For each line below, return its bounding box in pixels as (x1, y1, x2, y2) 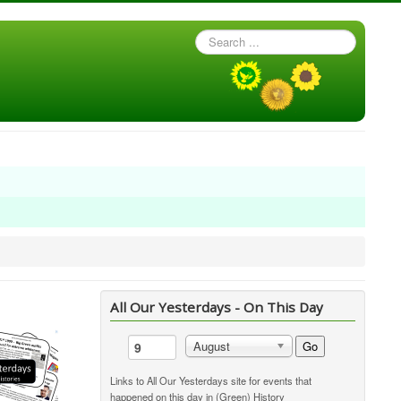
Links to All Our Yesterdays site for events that (110, 373, 312, 388)
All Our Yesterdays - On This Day (110, 298, 324, 316)
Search (195, 29, 232, 46)
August (193, 337, 231, 354)
